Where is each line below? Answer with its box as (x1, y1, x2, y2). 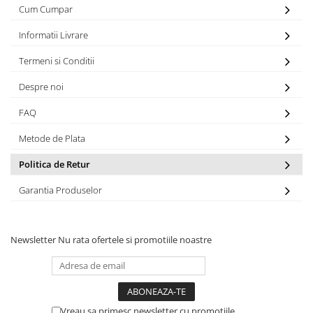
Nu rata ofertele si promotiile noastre (58, 233, 212, 246)
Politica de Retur (19, 158, 90, 170)
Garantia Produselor (19, 184, 102, 196)
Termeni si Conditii (19, 54, 94, 67)
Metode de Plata (19, 132, 85, 145)
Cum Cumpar (19, 3, 73, 15)
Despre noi (19, 80, 64, 93)
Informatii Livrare (19, 29, 88, 41)
